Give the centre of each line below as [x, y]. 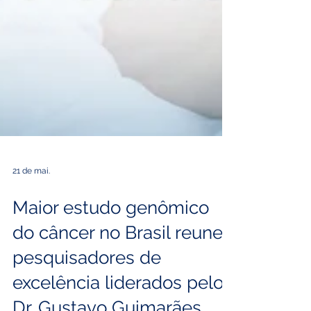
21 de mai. [31, 190]
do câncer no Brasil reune [118, 251]
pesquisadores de [87, 276]
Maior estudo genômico [111, 226]
